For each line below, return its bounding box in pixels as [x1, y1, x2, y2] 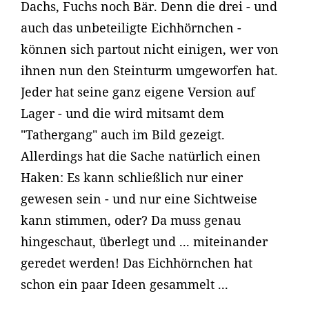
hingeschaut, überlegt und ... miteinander [21, 233, 268, 250]
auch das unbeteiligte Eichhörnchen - [21, 19, 241, 36]
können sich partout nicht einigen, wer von [21, 41, 279, 57]
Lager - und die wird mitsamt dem [21, 105, 224, 121]
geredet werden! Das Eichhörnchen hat [21, 255, 252, 271]
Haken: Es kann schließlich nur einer [21, 169, 243, 186]
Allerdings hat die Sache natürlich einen [21, 148, 261, 164]
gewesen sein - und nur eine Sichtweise [21, 190, 257, 207]
